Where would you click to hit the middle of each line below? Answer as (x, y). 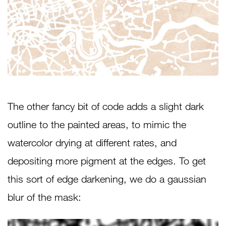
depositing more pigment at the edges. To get (107, 160)
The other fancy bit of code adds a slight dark (106, 106)
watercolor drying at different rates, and (92, 142)
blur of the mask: (44, 197)
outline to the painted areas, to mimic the (97, 124)
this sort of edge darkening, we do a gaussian (107, 179)
